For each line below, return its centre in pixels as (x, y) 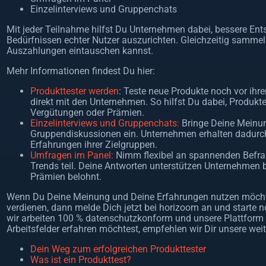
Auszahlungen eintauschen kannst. (80, 50)
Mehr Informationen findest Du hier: (80, 71)
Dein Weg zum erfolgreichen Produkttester (118, 249)
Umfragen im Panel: (72, 155)
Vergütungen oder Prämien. (87, 112)
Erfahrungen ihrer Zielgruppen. (94, 144)
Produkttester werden (74, 91)
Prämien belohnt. (66, 176)
